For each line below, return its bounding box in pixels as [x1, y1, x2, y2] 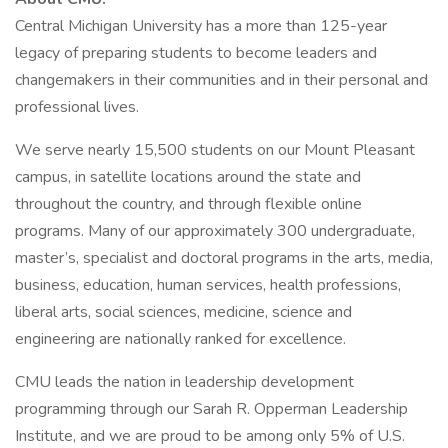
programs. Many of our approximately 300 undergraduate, [15, 220, 415, 242]
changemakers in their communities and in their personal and [15, 69, 428, 91]
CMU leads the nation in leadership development [15, 371, 354, 393]
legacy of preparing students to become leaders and [15, 42, 377, 64]
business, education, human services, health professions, [15, 274, 401, 296]
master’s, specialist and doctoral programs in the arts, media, [15, 247, 433, 269]
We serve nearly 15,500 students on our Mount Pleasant [15, 139, 415, 161]
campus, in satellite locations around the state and [15, 166, 361, 188]
